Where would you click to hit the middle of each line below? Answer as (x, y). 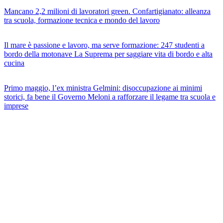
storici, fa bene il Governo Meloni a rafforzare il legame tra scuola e (110, 97)
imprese (16, 106)
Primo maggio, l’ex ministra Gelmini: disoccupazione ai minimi (103, 88)
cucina (14, 63)
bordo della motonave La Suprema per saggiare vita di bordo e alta (108, 54)
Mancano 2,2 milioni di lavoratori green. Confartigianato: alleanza (107, 11)
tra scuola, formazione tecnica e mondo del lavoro (82, 20)
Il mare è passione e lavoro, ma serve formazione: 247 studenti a (104, 45)
